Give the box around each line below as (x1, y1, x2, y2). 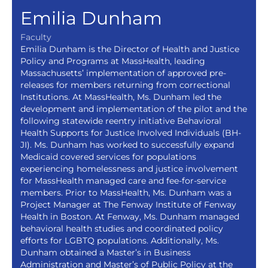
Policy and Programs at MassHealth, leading (20, 56, 205, 66)
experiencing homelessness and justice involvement (20, 163, 238, 173)
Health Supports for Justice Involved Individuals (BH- (20, 127, 241, 138)
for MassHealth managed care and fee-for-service (20, 175, 226, 185)
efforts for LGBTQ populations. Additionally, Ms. (20, 235, 219, 245)
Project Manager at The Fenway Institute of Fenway (20, 199, 236, 209)
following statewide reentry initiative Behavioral (20, 115, 221, 126)
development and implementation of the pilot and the (20, 103, 247, 114)
